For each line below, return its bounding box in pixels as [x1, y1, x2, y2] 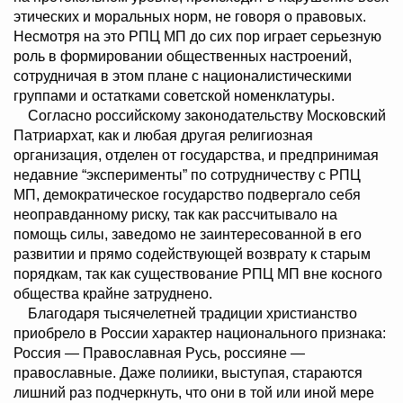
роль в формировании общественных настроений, [13, 49, 352, 65]
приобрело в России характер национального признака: [13, 326, 386, 342]
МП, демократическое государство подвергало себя [13, 187, 361, 203]
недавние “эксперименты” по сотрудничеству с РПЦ [13, 167, 361, 184]
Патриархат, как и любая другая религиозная [13, 128, 313, 144]
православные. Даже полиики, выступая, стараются [13, 365, 363, 381]
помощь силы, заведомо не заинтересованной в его [13, 227, 362, 243]
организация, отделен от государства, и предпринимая [13, 148, 379, 164]
